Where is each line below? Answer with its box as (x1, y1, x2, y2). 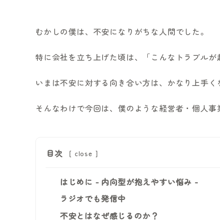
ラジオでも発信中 (59, 192, 126, 205)
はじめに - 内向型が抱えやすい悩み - (59, 175, 198, 188)
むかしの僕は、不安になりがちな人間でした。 (35, 25, 209, 37)
